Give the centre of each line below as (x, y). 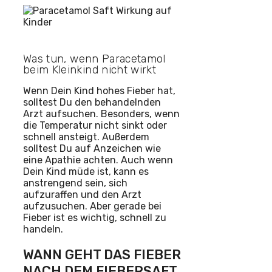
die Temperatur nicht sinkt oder (95, 126)
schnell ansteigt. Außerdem (86, 137)
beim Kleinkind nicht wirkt (90, 70)
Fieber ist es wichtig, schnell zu (95, 218)
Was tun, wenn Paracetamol (94, 59)
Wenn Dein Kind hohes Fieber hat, (99, 91)
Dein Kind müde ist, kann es (86, 172)
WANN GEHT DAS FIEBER (102, 254)
